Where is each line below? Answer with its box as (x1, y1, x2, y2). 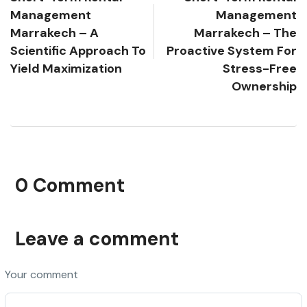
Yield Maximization (10, 60, 122, 77)
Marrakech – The (194, 24, 297, 41)
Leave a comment (15, 225, 179, 251)
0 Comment (15, 172, 125, 198)
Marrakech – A (10, 24, 99, 41)
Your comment (5, 267, 78, 282)
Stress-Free (223, 60, 297, 77)
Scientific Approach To (10, 42, 146, 59)
